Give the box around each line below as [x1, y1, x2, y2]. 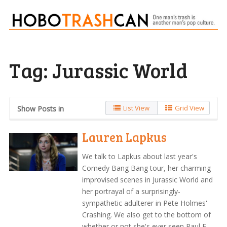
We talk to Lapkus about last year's [82, 151, 198, 161]
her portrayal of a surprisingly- [82, 186, 181, 196]
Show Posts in [17, 103, 64, 113]
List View [123, 103, 150, 112]
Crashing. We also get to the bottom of [82, 209, 211, 219]
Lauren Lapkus [82, 128, 167, 145]
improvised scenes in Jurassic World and [82, 174, 213, 184]
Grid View [175, 103, 205, 112]
